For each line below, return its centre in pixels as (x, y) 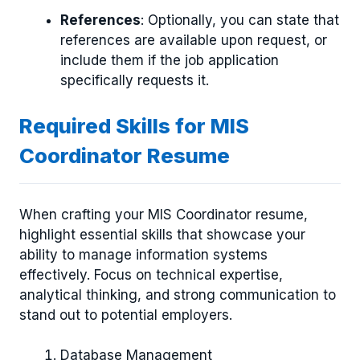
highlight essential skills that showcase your (162, 234)
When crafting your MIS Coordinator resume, (164, 214)
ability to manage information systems (143, 254)
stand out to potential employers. (126, 315)
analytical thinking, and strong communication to (178, 295)
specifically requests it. (135, 80)
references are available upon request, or (194, 40)
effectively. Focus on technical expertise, (151, 274)
